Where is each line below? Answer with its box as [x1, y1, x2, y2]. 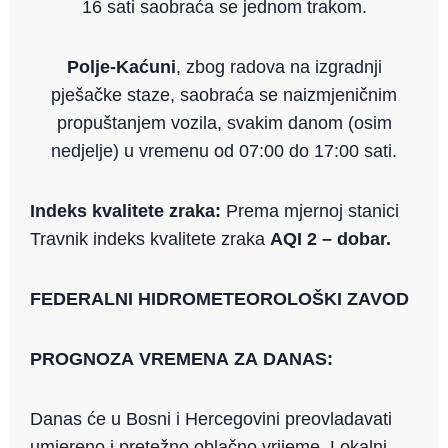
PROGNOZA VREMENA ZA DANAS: [30, 349, 333, 370]
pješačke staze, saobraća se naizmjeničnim [51, 85, 397, 106]
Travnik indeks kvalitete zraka [30, 229, 270, 250]
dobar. [337, 229, 391, 250]
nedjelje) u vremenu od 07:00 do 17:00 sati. [51, 141, 397, 162]
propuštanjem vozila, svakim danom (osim [56, 113, 392, 134]
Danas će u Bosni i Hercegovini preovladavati [30, 409, 392, 430]
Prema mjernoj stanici [221, 201, 399, 222]
